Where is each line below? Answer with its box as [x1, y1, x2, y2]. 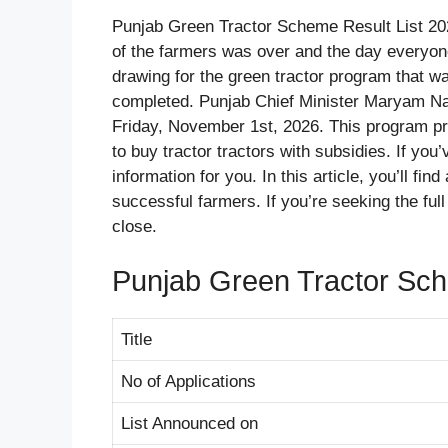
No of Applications [121, 372, 256, 392]
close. [112, 216, 157, 236]
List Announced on [121, 414, 258, 434]
